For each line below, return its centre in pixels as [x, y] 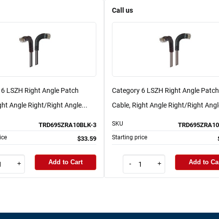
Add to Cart [66, 162]
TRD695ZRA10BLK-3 [67, 125]
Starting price [130, 137]
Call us [122, 10]
